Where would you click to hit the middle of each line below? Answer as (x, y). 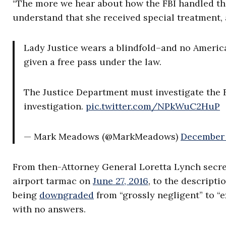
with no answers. (49, 209)
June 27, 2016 (121, 181)
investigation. (55, 106)
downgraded (67, 195)
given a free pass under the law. (93, 62)
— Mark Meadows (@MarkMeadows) (102, 136)
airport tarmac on (53, 181)
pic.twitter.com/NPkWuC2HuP (153, 106)
